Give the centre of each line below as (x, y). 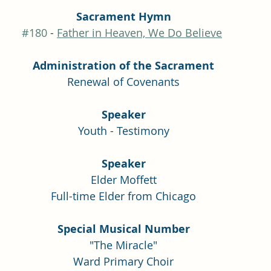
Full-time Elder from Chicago (123, 196)
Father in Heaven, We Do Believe (139, 32)
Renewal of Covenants (123, 81)
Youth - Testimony (123, 130)
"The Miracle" (123, 245)
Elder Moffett (123, 179)
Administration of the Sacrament (123, 65)
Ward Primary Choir (123, 261)
